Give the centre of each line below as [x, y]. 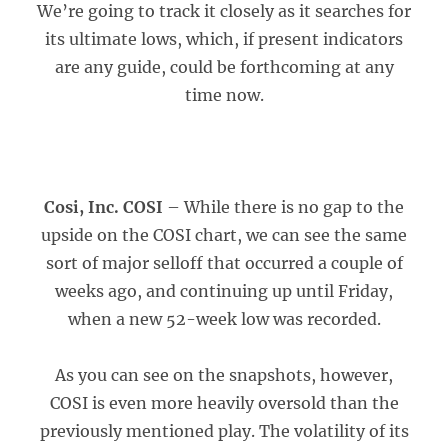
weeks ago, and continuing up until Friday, [224, 291]
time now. [224, 95]
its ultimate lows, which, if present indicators [224, 39]
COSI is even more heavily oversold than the [224, 403]
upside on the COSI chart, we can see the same [224, 235]
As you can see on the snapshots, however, [224, 375]
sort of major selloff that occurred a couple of [224, 263]
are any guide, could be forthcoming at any [224, 67]
